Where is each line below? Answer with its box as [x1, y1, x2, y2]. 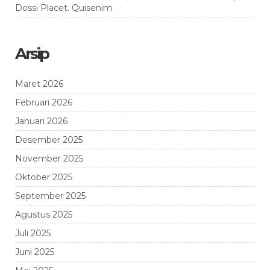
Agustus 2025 [15, 209, 72, 220]
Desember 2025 [15, 134, 83, 145]
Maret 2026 [15, 78, 63, 89]
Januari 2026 [15, 115, 67, 127]
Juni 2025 [15, 246, 54, 257]
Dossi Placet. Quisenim [15, 2, 112, 13]
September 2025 [15, 190, 86, 201]
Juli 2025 [15, 227, 51, 239]
